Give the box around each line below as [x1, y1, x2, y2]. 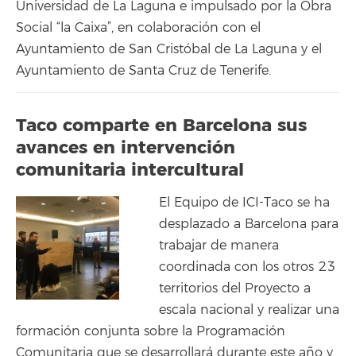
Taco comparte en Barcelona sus [16, 114, 307, 137]
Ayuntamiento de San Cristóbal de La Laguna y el [16, 41, 322, 57]
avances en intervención [16, 137, 235, 159]
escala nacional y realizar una [159, 301, 339, 318]
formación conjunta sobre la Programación [16, 323, 285, 339]
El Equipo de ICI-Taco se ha [159, 194, 330, 211]
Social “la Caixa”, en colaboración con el [16, 19, 261, 36]
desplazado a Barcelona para [159, 215, 339, 232]
